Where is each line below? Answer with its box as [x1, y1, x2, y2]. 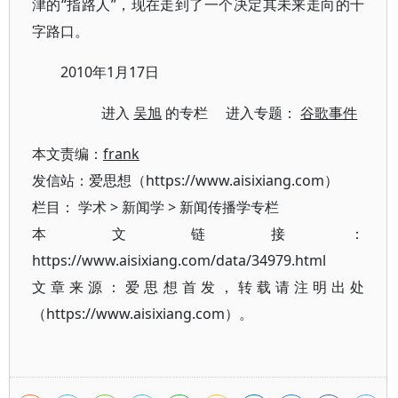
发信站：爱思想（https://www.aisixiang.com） [32, 171, 338, 190]
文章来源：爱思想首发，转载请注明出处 [32, 277, 365, 297]
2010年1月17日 [60, 62, 159, 82]
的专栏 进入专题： [162, 103, 301, 123]
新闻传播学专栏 [179, 197, 279, 217]
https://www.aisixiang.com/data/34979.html [32, 251, 326, 270]
